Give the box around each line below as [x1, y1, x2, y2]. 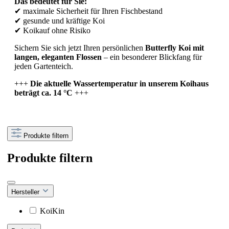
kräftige [66, 16, 93, 25]
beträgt [14, 88, 41, 97]
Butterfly [145, 43, 178, 52]
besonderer [122, 52, 159, 61]
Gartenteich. [34, 61, 73, 71]
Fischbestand [121, 6, 163, 15]
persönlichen [102, 43, 145, 52]
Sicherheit [56, 6, 90, 15]
